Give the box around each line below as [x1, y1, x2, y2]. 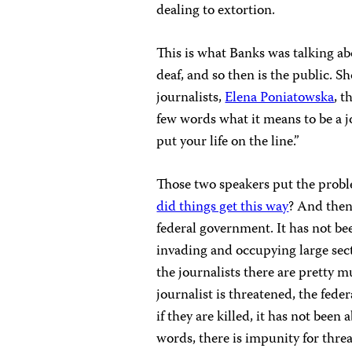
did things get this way [156, 196, 289, 220]
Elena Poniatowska [225, 86, 335, 111]
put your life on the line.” [156, 130, 300, 155]
